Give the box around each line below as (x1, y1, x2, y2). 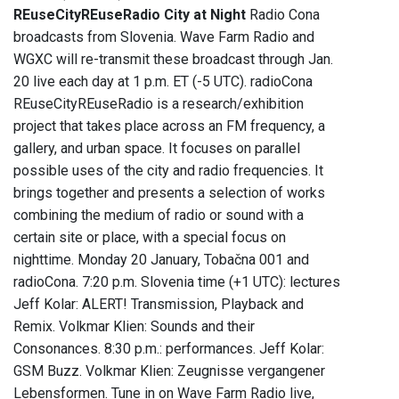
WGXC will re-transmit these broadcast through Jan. (13, 51, 333, 69)
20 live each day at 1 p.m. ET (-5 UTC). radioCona (13, 73, 313, 91)
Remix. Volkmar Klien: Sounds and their (13, 318, 255, 336)
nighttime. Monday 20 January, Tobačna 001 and (13, 251, 309, 269)
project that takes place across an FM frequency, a (13, 118, 325, 135)
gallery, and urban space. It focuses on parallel (13, 140, 300, 158)
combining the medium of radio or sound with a (13, 207, 304, 224)
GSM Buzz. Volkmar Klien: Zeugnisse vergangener (13, 362, 325, 380)
